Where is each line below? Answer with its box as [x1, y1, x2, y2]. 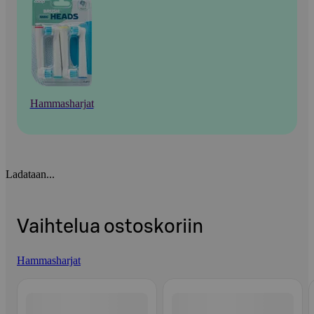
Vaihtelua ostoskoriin [17, 217, 203, 237]
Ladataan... [6, 168, 55, 180]
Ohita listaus [17, 272, 71, 285]
